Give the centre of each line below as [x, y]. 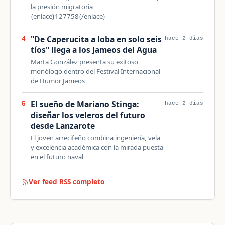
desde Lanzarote [63, 126]
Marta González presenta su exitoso [84, 62]
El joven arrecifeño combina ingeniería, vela [95, 138]
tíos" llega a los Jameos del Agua [93, 50]
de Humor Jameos [58, 81]
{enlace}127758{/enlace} [68, 16]
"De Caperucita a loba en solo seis [96, 39]
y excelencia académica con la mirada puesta [97, 147]
